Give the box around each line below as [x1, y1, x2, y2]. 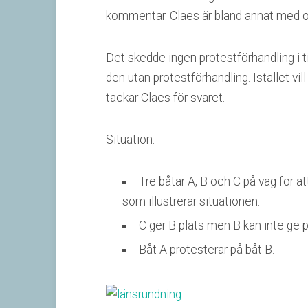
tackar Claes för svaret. [106, 91, 225, 104]
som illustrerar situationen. [122, 195, 260, 208]
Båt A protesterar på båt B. [138, 243, 274, 256]
